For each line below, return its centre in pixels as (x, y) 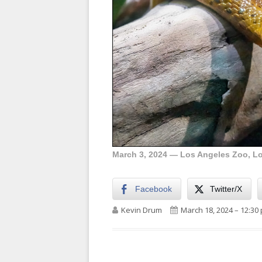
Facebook (154, 189)
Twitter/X (226, 189)
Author (132, 206)
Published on (185, 206)
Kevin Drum (142, 210)
